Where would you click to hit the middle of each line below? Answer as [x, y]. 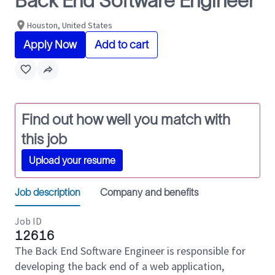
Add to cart [122, 45]
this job [44, 139]
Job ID [28, 221]
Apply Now [50, 45]
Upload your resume [72, 160]
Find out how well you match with [126, 119]
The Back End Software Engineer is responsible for [130, 251]
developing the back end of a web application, [119, 266]
